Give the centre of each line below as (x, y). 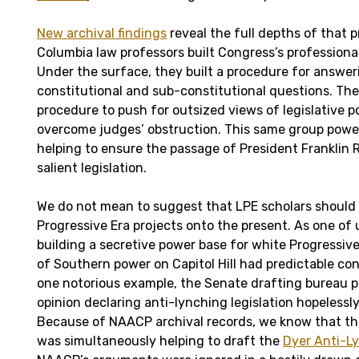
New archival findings (102, 33)
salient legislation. (92, 167)
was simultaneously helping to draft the (160, 341)
